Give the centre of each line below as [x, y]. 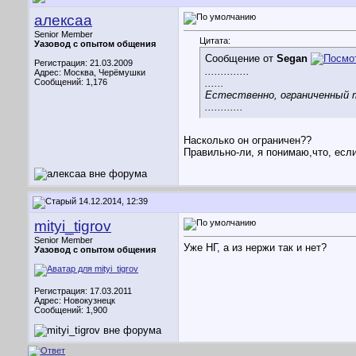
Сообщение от [241, 59]
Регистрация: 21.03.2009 [83, 63]
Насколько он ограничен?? [248, 141]
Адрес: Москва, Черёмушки [90, 72]
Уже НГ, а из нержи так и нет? [255, 248]
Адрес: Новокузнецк [75, 300]
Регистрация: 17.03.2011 [83, 291]
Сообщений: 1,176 [71, 82]
